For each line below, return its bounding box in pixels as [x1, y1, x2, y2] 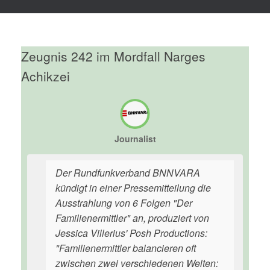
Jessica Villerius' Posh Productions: [55, 226, 207, 240]
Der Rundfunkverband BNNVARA [55, 166, 200, 180]
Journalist [114, 133, 156, 145]
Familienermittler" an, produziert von [55, 211, 209, 225]
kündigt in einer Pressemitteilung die [55, 181, 211, 195]
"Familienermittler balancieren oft [55, 241, 196, 255]
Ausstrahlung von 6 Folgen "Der [55, 196, 192, 210]
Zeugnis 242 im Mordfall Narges [21, 47, 206, 65]
